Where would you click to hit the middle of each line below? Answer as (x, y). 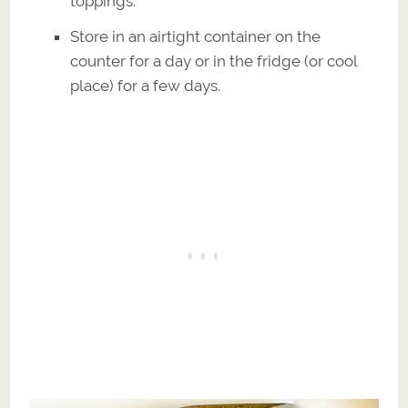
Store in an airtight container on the (196, 37)
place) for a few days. (146, 86)
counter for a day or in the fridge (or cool (214, 61)
